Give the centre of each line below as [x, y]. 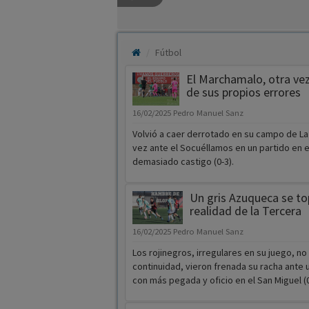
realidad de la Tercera [245, 211]
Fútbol [168, 53]
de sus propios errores [243, 92]
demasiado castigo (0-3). [183, 162]
